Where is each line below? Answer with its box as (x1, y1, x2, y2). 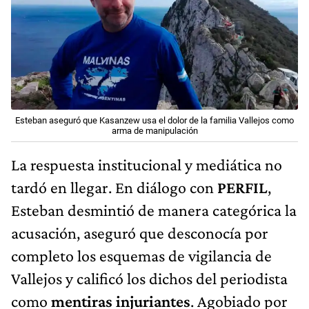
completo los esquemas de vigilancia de (11, 246, 272, 265)
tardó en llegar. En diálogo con (11, 177, 217, 197)
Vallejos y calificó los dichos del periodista (11, 268, 288, 288)
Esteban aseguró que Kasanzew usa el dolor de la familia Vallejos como (15, 114, 294, 126)
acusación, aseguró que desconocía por (11, 223, 268, 242)
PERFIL (217, 177, 268, 197)
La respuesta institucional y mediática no (11, 154, 282, 174)
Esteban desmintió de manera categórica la (11, 200, 297, 219)
